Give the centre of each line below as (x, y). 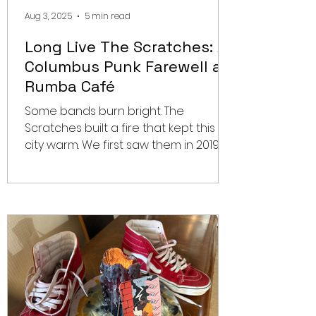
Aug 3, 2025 (48, 16)
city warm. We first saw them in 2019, (123, 145)
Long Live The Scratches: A (126, 47)
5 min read (108, 16)
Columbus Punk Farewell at (126, 66)
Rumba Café (70, 86)
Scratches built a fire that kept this (120, 128)
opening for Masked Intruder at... (113, 162)
